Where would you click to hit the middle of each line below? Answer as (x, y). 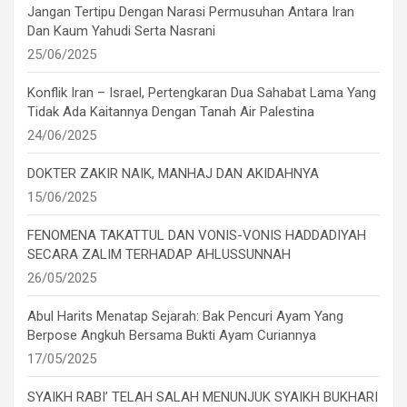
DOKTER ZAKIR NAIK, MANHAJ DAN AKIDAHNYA (173, 173)
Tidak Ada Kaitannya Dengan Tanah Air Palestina (171, 111)
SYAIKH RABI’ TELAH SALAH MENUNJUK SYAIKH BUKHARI (203, 397)
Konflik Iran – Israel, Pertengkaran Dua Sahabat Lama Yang (202, 92)
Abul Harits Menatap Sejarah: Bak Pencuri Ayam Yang (185, 316)
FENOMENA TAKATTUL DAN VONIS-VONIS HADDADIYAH (197, 235)
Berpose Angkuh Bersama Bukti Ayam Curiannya (172, 335)
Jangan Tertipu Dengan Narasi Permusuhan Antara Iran (191, 11)
